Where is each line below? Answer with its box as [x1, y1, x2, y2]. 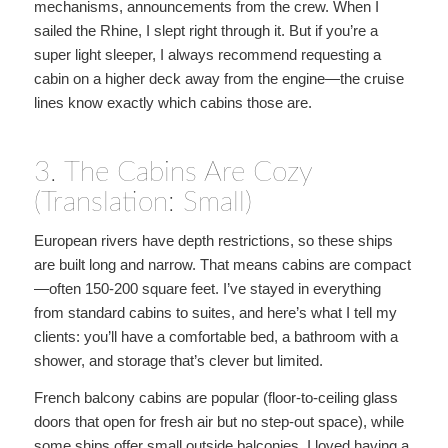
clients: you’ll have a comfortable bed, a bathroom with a [33, 328, 398, 346]
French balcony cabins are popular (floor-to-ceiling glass [33, 389, 398, 406]
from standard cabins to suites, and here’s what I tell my [33, 304, 397, 322]
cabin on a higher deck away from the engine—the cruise [33, 69, 404, 87]
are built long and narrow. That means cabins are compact [33, 256, 411, 274]
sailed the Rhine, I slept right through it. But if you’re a [33, 21, 378, 39]
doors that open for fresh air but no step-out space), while [33, 413, 404, 430]
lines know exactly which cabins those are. [33, 93, 312, 111]
